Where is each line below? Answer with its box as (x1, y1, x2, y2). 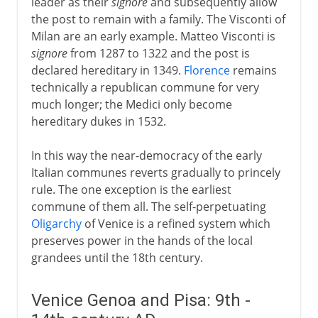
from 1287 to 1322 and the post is (67, 45, 250, 61)
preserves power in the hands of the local (31, 232, 253, 248)
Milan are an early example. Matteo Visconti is (31, 28, 275, 44)
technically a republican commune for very (31, 79, 259, 95)
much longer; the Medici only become (31, 96, 232, 112)
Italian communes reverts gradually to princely (31, 164, 280, 180)
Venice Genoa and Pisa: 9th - (31, 290, 251, 310)
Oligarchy (31, 215, 82, 231)
